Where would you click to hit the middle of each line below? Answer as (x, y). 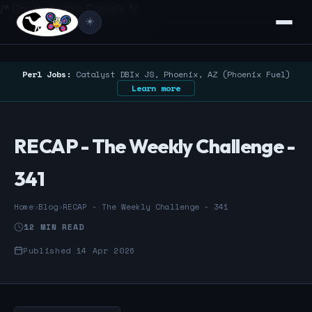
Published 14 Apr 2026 (79, 250)
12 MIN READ (54, 227)
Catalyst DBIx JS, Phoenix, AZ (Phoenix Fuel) (180, 74)
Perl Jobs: (46, 74)
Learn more (156, 88)
